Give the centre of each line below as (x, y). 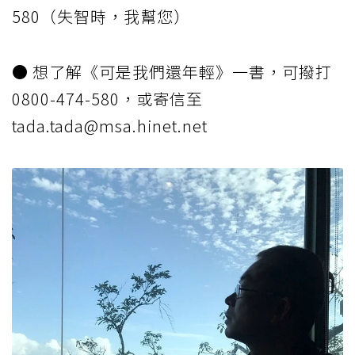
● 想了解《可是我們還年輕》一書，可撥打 (172, 71)
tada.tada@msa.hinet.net (110, 125)
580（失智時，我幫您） (101, 16)
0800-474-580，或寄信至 (107, 98)
